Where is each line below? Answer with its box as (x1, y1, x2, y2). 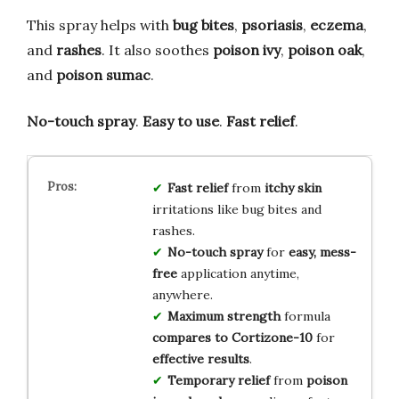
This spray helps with (27, 16, 173, 35)
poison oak (288, 41, 362, 60)
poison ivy (213, 41, 281, 60)
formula (280, 308, 330, 325)
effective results (151, 351, 249, 368)
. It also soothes (102, 41, 213, 60)
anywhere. (151, 287, 213, 304)
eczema (310, 16, 363, 35)
